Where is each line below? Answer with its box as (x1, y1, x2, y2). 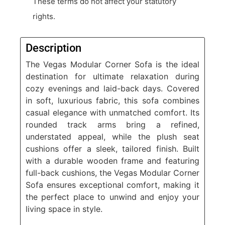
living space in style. (26, 204, 102, 214)
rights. (33, 12, 55, 22)
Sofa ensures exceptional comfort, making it (26, 180, 199, 190)
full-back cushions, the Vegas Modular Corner (26, 168, 199, 178)
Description (26, 42, 81, 55)
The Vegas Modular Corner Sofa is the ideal (26, 59, 199, 70)
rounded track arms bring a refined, (26, 120, 199, 130)
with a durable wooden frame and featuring (26, 156, 199, 166)
